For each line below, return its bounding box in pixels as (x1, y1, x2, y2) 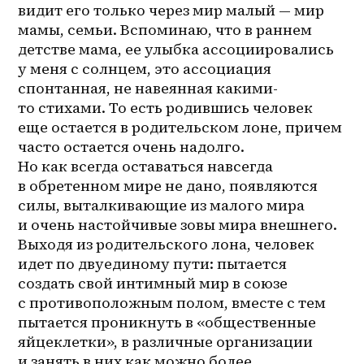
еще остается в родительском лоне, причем (18, 117, 343, 138)
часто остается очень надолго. (18, 136, 245, 158)
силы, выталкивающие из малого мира (18, 195, 305, 216)
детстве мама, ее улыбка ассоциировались (18, 39, 335, 60)
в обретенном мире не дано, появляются (18, 175, 318, 197)
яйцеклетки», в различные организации (18, 331, 314, 353)
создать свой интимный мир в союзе (18, 273, 288, 294)
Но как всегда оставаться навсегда (18, 156, 274, 177)
